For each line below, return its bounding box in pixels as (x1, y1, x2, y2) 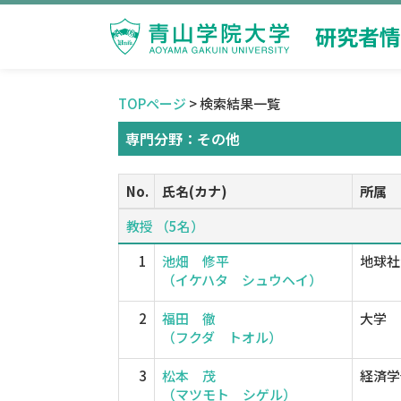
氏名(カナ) (162, 182, 227, 200)
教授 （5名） (126, 217, 204, 235)
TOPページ (118, 94, 186, 113)
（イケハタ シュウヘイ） (162, 270, 322, 289)
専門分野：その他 (125, 128, 240, 149)
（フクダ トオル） (162, 328, 282, 346)
